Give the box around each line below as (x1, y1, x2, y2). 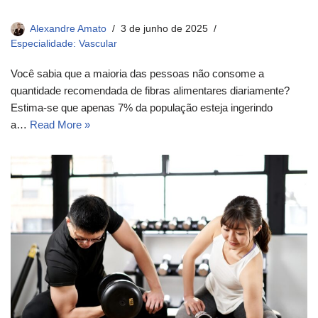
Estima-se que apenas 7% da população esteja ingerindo (11, 102, 273, 114)
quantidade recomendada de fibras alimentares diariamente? (11, 84, 290, 97)
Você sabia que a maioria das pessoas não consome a (11, 67, 264, 80)
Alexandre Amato (30, 23, 106, 35)
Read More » (30, 119, 90, 131)
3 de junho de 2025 (121, 23, 208, 35)
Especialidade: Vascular (11, 38, 117, 50)
